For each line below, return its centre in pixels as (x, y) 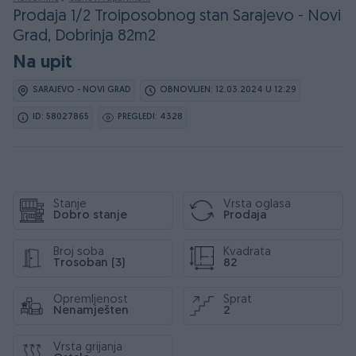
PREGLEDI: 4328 (150, 117)
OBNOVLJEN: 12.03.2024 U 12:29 (228, 90)
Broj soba (79, 252)
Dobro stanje (90, 216)
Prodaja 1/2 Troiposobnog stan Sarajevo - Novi (177, 17)
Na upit (43, 63)
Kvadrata (247, 252)
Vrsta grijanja (88, 348)
